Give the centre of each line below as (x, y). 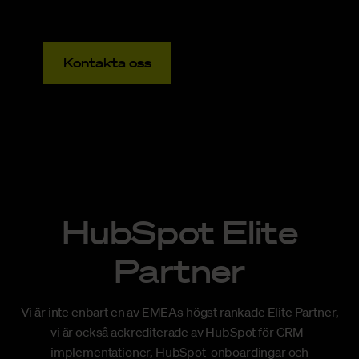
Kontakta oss (108, 63)
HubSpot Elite (179, 232)
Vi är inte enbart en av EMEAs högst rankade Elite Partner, (179, 312)
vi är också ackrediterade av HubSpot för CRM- (179, 332)
